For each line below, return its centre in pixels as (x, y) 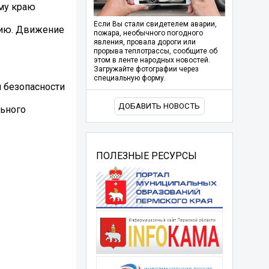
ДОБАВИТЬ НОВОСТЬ (159, 106)
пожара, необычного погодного (148, 33)
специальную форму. (129, 78)
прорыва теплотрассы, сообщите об (155, 51)
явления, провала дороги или (144, 42)
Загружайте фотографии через (146, 69)
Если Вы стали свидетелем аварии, (155, 24)
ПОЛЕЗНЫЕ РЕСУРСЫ (146, 156)
